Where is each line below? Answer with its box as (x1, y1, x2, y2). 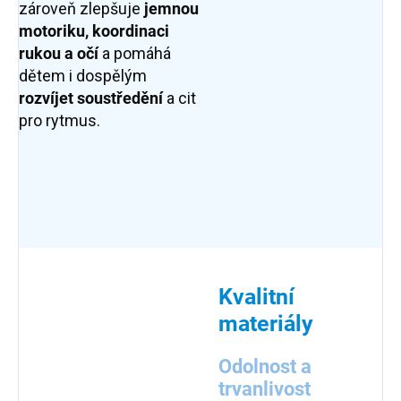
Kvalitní (218, 284, 294, 311)
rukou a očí (19, 44, 102, 64)
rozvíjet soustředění (19, 89, 163, 108)
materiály (218, 311, 313, 337)
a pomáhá (102, 44, 171, 64)
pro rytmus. (19, 111, 100, 131)
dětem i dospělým (19, 66, 147, 86)
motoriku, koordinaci (19, 21, 169, 41)
